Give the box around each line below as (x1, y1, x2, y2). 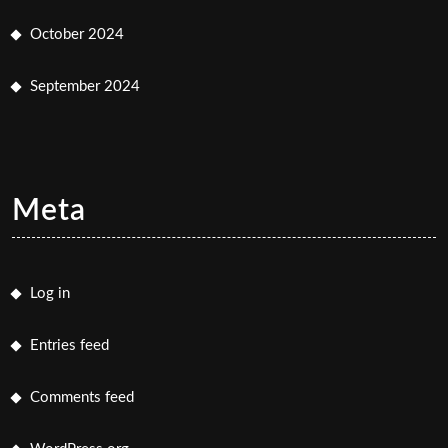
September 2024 (30, 78, 140, 94)
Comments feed (30, 389, 134, 405)
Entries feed (30, 337, 109, 353)
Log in (30, 285, 70, 301)
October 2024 (30, 26, 124, 42)
